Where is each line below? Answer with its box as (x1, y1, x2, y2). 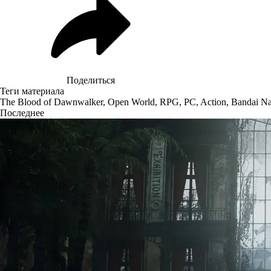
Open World (108, 96, 155, 107)
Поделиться (67, 74, 115, 85)
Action (200, 96, 226, 107)
